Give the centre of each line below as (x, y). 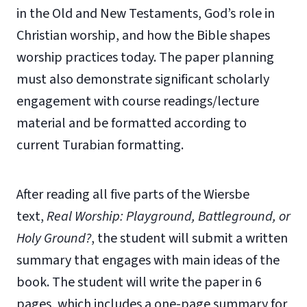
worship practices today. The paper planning (145, 58)
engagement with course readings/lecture (138, 101)
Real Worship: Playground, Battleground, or (169, 217)
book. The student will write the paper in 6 (139, 282)
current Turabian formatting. (100, 145)
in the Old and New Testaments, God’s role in (146, 14)
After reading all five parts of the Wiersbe (133, 195)
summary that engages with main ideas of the (148, 260)
